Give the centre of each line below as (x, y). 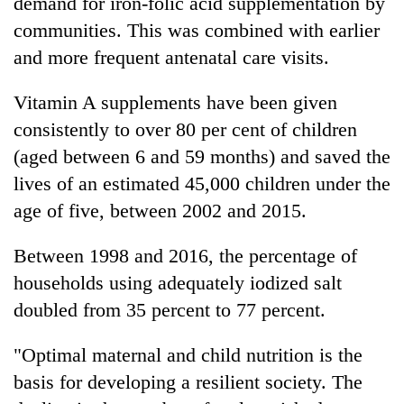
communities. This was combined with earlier (197, 30)
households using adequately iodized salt (178, 282)
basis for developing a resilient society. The (188, 381)
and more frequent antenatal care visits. (171, 57)
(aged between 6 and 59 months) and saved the (202, 156)
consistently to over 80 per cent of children (185, 129)
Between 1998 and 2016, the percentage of (185, 255)
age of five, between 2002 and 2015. (160, 210)
